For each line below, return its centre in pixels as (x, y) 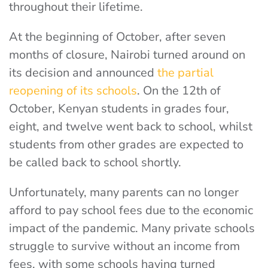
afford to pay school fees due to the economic (131, 210)
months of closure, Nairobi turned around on (127, 55)
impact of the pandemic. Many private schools (132, 228)
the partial (185, 73)
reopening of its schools (73, 91)
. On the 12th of (179, 91)
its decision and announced (82, 73)
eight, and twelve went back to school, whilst (131, 127)
